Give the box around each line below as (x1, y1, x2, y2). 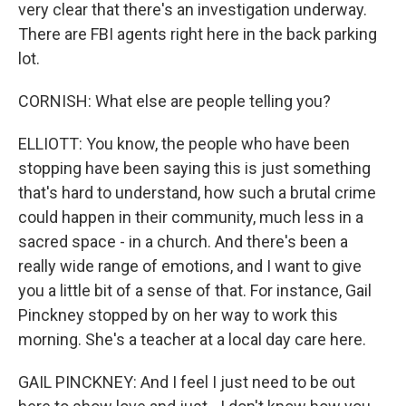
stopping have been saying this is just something (18, 159, 371, 178)
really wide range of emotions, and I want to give (18, 256, 362, 275)
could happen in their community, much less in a (18, 208, 363, 227)
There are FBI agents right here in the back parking (18, 24, 377, 43)
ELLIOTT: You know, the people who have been (18, 134, 350, 153)
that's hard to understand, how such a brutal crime (18, 183, 376, 202)
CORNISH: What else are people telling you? (18, 92, 331, 111)
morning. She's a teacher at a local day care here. (18, 330, 366, 349)
